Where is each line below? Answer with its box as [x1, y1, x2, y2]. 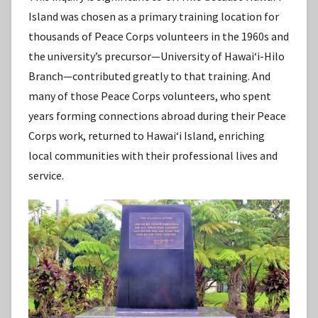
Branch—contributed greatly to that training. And [28, 68, 270, 83]
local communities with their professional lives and [28, 148, 278, 163]
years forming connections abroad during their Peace [28, 108, 286, 123]
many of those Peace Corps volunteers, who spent [28, 88, 271, 103]
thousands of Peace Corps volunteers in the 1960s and [28, 28, 289, 43]
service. [28, 168, 64, 182]
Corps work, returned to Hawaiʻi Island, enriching [28, 128, 265, 143]
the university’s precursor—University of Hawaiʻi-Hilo [28, 48, 285, 63]
